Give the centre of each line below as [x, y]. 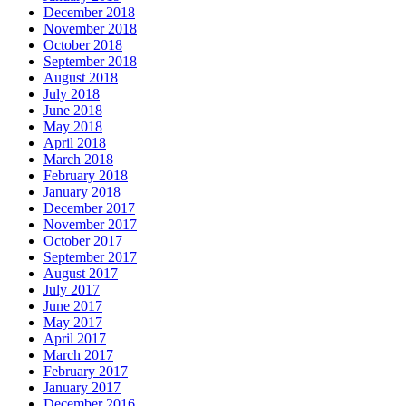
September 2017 [90, 257]
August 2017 [81, 274]
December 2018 [89, 13]
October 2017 [83, 241]
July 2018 [72, 94]
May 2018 [73, 127]
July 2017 [72, 290]
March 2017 [78, 355]
